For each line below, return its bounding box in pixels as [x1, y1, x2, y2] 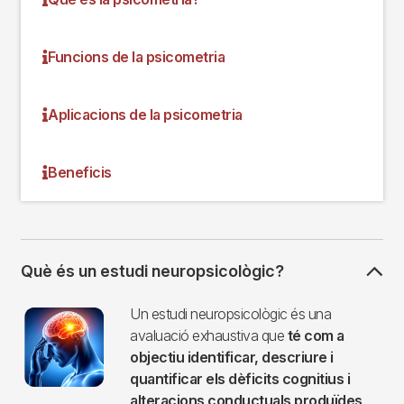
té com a [284, 326, 344, 345]
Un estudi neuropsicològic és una [130, 305, 331, 324]
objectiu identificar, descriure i [130, 348, 334, 367]
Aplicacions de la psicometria [48, 106, 243, 124]
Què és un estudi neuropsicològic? [21, 262, 284, 281]
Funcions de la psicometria [48, 48, 225, 67]
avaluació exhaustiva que [130, 326, 284, 345]
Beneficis [48, 163, 112, 182]
